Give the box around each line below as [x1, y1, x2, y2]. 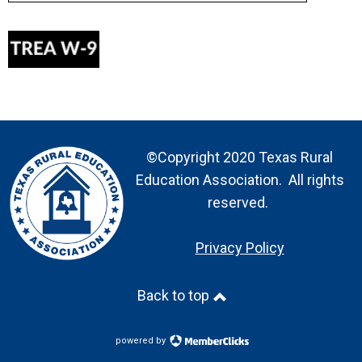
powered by [115, 335, 168, 346]
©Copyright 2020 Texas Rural [146, 149, 333, 166]
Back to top [137, 287, 213, 304]
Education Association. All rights [135, 171, 344, 188]
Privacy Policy [195, 239, 284, 256]
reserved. [208, 194, 271, 211]
